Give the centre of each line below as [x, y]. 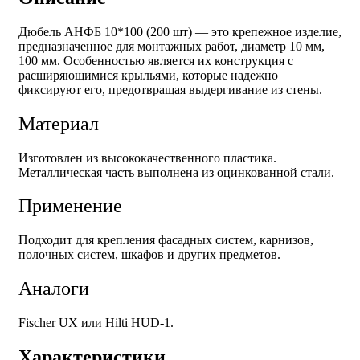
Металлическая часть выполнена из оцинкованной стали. [176, 172]
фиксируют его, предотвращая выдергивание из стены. [175, 89]
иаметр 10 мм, [286, 46]
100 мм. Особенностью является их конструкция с [156, 60]
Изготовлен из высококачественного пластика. [147, 157]
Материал [59, 123]
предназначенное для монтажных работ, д [133, 46]
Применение [70, 206]
